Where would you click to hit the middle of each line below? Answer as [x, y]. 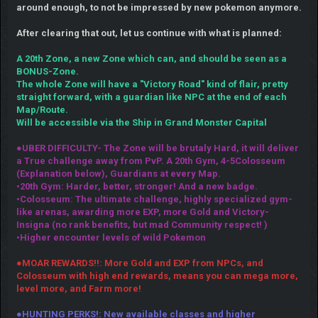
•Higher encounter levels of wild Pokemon [111, 237]
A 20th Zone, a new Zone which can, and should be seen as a [151, 58]
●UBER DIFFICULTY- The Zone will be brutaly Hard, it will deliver [157, 148]
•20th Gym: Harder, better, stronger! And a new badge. [137, 186]
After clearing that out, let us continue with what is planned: [149, 33]
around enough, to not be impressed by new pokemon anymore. [159, 7]
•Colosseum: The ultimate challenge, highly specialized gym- [154, 199]
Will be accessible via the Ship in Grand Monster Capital [141, 122]
